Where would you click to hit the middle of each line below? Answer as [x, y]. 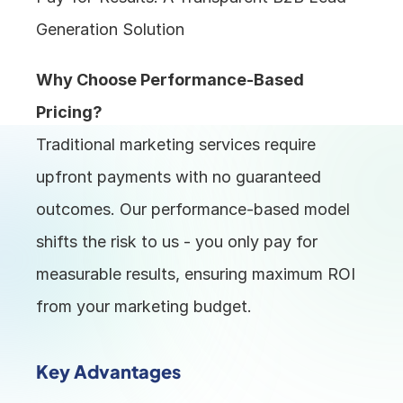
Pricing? [70, 112]
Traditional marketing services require [176, 145]
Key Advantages [109, 372]
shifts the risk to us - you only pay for [177, 242]
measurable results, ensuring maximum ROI [196, 274]
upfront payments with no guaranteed [179, 177]
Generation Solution [111, 30]
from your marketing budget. [144, 307]
